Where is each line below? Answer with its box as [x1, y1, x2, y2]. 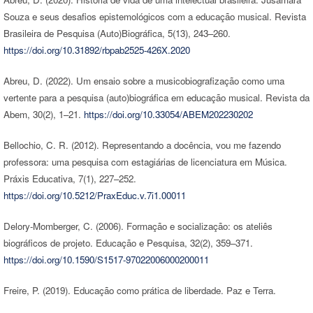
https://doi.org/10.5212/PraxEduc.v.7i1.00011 [3, 188, 186, 202]
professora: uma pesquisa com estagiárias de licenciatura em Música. [3, 154, 287, 168]
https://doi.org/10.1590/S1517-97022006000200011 [3, 252, 209, 266]
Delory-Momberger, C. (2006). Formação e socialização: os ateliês [3, 219, 272, 233]
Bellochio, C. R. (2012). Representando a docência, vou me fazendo [3, 138, 281, 152]
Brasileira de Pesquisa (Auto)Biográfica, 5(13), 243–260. [3, 26, 231, 40]
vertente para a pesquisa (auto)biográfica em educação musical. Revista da [3, 90, 310, 104]
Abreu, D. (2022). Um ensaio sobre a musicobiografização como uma [3, 73, 284, 87]
